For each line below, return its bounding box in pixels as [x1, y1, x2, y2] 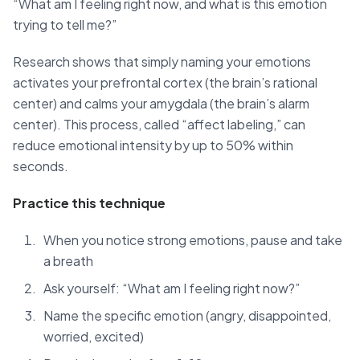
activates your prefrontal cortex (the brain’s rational [13, 74, 317, 92]
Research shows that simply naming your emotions [13, 53, 311, 71]
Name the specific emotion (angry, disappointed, [43, 307, 331, 325]
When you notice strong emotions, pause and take [43, 231, 342, 249]
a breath [43, 252, 93, 270]
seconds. [13, 157, 68, 175]
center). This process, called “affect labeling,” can [13, 116, 305, 133]
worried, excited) [43, 328, 144, 346]
